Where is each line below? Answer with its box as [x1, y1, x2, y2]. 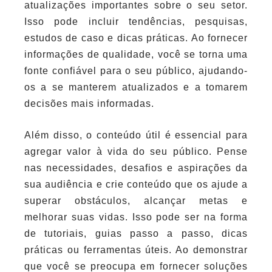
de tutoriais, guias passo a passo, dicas [24, 228, 248, 239]
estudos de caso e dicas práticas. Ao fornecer [24, 32, 248, 43]
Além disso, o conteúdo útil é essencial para [24, 130, 248, 141]
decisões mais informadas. [24, 98, 154, 109]
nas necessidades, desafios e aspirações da [24, 163, 248, 174]
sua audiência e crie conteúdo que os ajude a [24, 179, 248, 190]
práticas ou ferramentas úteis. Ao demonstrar [24, 245, 248, 256]
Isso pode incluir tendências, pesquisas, [24, 16, 248, 27]
